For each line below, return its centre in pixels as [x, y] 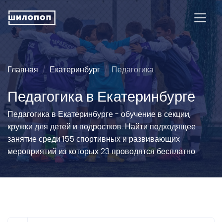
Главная [23, 70]
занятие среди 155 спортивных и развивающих [94, 139]
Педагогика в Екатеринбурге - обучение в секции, [99, 114]
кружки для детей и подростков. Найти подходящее [102, 127]
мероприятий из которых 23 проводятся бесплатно [101, 151]
